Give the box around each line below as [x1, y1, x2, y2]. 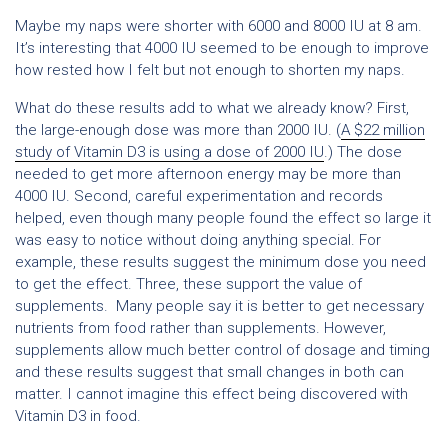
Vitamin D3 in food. [15, 407, 141, 425]
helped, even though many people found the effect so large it [15, 209, 431, 227]
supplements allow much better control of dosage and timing [15, 341, 430, 359]
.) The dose [324, 143, 402, 161]
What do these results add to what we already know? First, [15, 99, 409, 117]
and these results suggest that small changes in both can [15, 363, 404, 381]
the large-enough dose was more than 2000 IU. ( [15, 121, 341, 139]
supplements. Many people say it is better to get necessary [15, 297, 424, 315]
